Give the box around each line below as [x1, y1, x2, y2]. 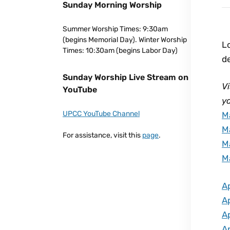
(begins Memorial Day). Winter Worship [63, 35, 187, 44]
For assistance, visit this [63, 130, 142, 140]
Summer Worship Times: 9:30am [63, 24, 168, 33]
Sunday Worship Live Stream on [63, 72, 188, 82]
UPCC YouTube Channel [63, 109, 140, 118]
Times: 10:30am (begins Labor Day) [63, 46, 178, 55]
